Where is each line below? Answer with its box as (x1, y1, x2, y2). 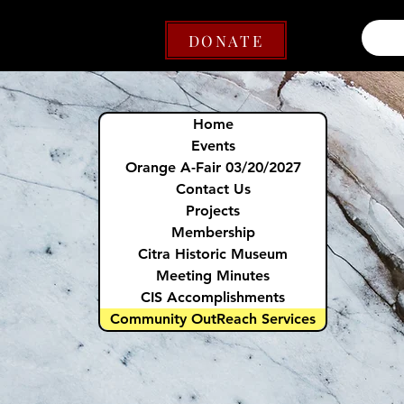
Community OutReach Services (110, 310, 316, 327)
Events (190, 137, 235, 154)
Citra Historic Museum (138, 245, 288, 262)
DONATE (188, 30, 264, 50)
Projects (186, 202, 240, 219)
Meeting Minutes (156, 267, 270, 284)
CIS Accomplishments (141, 289, 285, 306)
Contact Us (175, 180, 251, 197)
